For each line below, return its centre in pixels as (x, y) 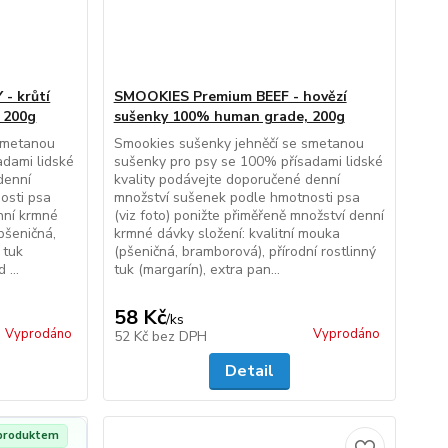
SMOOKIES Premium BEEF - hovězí (230, 96)
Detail (249, 371)
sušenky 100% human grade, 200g (229, 116)
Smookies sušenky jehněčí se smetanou (240, 143)
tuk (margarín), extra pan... (196, 269)
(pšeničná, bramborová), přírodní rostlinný (244, 251)
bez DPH (179, 336)
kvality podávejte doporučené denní (226, 179)
